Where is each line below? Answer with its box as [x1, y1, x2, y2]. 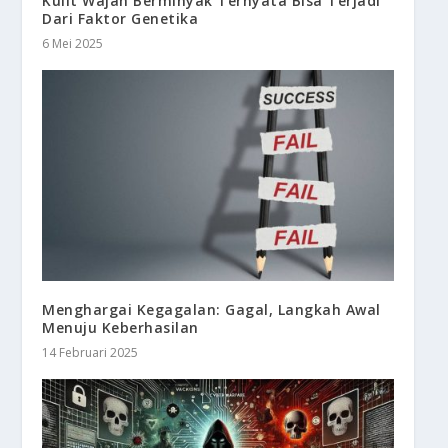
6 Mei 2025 [42, 35, 104, 53]
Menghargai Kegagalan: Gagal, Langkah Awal [42, 299, 381, 319]
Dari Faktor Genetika [42, 9, 199, 29]
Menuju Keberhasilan [42, 317, 199, 337]
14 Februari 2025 [42, 343, 139, 361]
